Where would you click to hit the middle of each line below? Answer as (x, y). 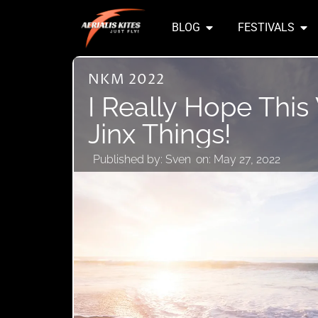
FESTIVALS (266, 28)
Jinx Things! (160, 133)
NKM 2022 (126, 79)
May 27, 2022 (247, 159)
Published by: (128, 159)
